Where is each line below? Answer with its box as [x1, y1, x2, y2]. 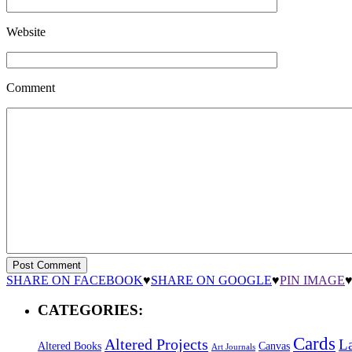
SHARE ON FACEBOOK [6, 273, 143, 287]
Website [6, 24, 46, 38]
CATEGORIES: [38, 302, 143, 319]
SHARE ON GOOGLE [151, 273, 272, 287]
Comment [6, 80, 55, 94]
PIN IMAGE [280, 273, 345, 287]
